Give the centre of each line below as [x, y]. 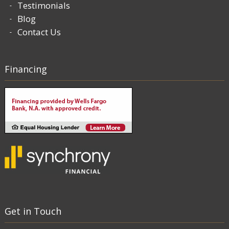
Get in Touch [33, 211]
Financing [26, 69]
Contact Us [39, 32]
